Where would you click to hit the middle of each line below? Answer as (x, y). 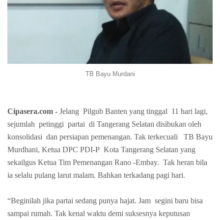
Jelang (69, 111)
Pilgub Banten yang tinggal (125, 111)
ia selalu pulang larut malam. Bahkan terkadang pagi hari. (96, 175)
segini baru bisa (179, 200)
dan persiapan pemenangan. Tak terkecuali (113, 137)
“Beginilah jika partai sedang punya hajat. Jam (79, 200)
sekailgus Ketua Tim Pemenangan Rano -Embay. (83, 162)
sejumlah (21, 124)
